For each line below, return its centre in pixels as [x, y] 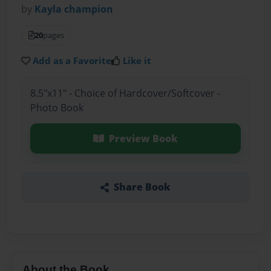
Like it [137, 61]
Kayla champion [74, 9]
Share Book [142, 187]
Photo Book [57, 107]
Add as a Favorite [72, 61]
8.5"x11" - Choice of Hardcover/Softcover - [125, 93]
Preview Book [143, 138]
